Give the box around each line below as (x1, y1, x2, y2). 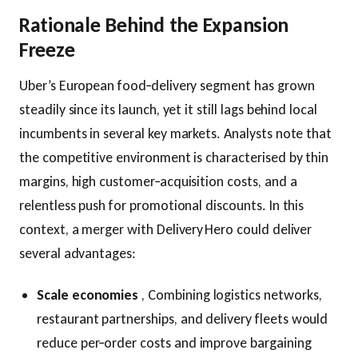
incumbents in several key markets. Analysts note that (19, 125, 332, 142)
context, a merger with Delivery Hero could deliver (19, 221, 312, 238)
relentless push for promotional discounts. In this (19, 197, 304, 214)
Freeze (19, 37, 75, 62)
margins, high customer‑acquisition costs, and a (19, 173, 297, 190)
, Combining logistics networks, (138, 286, 322, 304)
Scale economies (37, 286, 139, 304)
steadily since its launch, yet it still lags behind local (19, 101, 317, 118)
